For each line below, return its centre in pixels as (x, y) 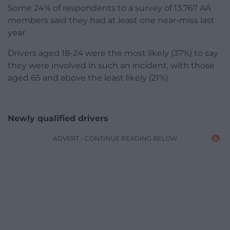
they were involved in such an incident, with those (111, 66)
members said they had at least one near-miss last (111, 21)
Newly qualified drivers (58, 119)
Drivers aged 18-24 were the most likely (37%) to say (113, 53)
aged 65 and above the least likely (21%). (89, 78)
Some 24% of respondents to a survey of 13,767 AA (109, 8)
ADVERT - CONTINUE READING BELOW (115, 139)
